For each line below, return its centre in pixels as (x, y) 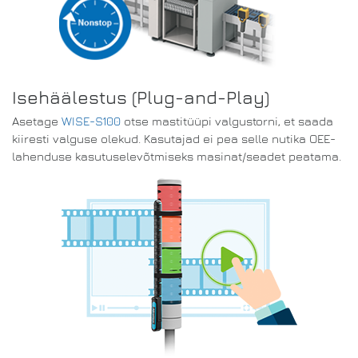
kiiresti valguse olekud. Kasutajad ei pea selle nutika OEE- (174, 139)
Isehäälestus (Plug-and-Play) (141, 97)
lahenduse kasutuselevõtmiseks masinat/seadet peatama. (177, 156)
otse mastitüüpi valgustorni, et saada (227, 121)
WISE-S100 (91, 121)
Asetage (37, 121)
